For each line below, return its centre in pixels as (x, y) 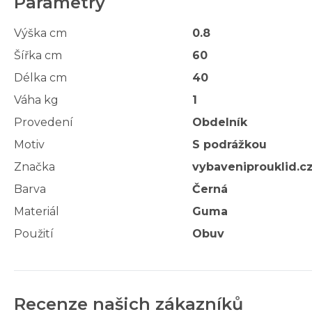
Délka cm (40, 78)
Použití (34, 234)
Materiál (37, 212)
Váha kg (36, 100)
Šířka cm (38, 56)
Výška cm (40, 33)
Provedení (44, 123)
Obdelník (220, 123)
